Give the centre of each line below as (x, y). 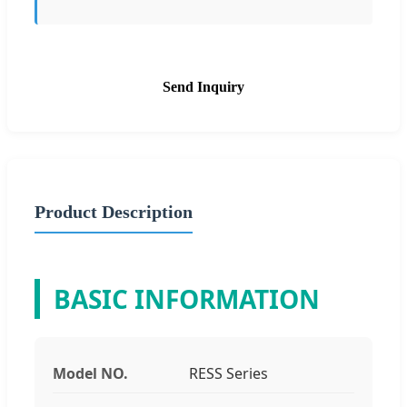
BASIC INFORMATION (187, 298)
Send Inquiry (203, 86)
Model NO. (90, 373)
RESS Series (228, 373)
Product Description (114, 211)
